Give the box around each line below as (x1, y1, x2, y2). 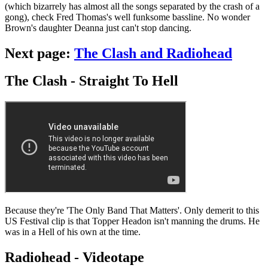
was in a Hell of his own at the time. (5, 227, 141, 237)
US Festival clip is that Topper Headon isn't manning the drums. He (5, 216, 260, 227)
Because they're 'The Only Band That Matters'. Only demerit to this (5, 205, 259, 216)
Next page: (5, 45, 74, 61)
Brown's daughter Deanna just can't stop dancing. (5, 22, 191, 33)
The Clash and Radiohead (74, 45, 232, 61)
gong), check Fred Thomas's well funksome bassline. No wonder (5, 11, 250, 22)
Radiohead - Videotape (5, 249, 144, 266)
